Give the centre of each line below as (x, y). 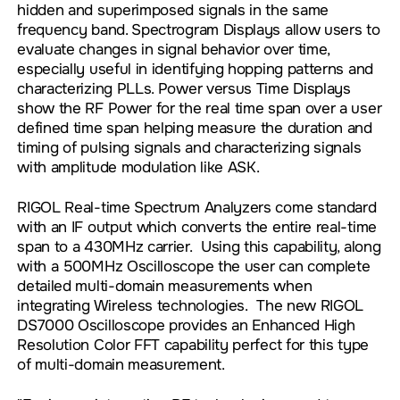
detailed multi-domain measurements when (165, 286)
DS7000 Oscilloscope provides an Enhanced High (186, 325)
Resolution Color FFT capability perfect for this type (193, 345)
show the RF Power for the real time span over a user (200, 108)
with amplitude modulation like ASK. (138, 167)
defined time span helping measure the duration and (195, 127)
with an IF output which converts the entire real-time (197, 227)
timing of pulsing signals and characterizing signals (189, 147)
